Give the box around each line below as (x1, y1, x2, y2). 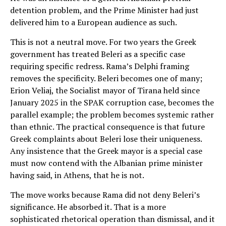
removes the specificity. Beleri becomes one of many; (10, 72, 202, 84)
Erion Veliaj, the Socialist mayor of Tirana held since (10, 84, 200, 96)
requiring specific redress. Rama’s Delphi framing (10, 60, 189, 72)
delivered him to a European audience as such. (10, 16, 177, 28)
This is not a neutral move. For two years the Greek (10, 36, 196, 47)
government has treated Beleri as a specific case (10, 48, 185, 60)
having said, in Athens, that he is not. (10, 169, 144, 181)
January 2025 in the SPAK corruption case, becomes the (10, 96, 214, 108)
